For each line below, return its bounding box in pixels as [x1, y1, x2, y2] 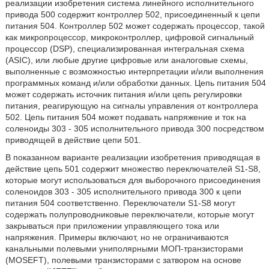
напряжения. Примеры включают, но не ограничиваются [5, 232, 229, 242]
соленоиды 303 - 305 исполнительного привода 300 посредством [5, 123, 264, 133]
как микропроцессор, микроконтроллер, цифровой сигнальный [5, 32, 254, 42]
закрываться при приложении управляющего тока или [5, 220, 219, 231]
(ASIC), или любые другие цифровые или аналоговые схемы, [5, 55, 248, 65]
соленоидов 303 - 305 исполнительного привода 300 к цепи [5, 186, 241, 196]
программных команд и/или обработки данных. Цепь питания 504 [5, 77, 266, 88]
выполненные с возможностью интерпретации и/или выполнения [5, 66, 264, 76]
